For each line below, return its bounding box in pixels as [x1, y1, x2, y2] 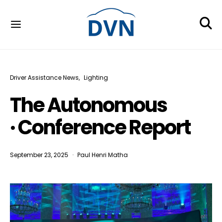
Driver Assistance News [10, 73, 79, 82]
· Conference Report [10, 113, 190, 141]
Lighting [84, 73, 108, 82]
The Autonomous [10, 91, 167, 119]
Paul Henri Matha [77, 151, 128, 159]
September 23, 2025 [10, 151, 68, 159]
